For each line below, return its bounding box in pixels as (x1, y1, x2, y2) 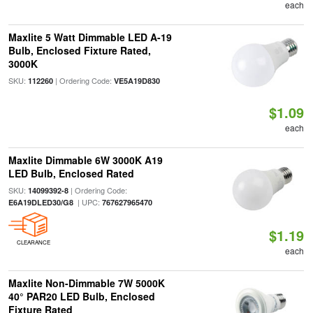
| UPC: (73, 196, 102, 208)
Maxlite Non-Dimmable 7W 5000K (8, 276, 165, 290)
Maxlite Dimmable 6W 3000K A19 (8, 153, 163, 167)
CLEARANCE (16, 238, 50, 246)
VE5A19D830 (113, 75, 160, 86)
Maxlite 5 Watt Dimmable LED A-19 (8, 30, 172, 44)
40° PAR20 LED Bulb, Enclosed (8, 289, 155, 303)
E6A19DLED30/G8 (8, 197, 73, 208)
